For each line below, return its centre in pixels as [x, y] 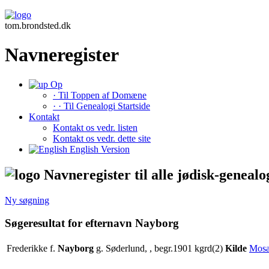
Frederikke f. [32, 249]
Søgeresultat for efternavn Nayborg [92, 223]
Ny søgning [27, 200]
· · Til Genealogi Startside [101, 106]
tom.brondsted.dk [38, 26]
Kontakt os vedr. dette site [102, 138]
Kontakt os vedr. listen [95, 127]
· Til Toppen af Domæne [100, 95]
